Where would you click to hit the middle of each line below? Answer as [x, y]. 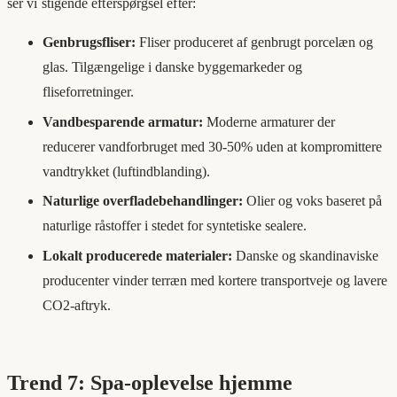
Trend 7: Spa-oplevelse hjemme [150, 382]
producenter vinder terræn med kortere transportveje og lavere [215, 280]
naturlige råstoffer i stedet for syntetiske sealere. [175, 226]
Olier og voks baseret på [312, 201]
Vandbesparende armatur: [123, 121]
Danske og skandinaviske [305, 255]
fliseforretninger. [88, 92]
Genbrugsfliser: [89, 43]
